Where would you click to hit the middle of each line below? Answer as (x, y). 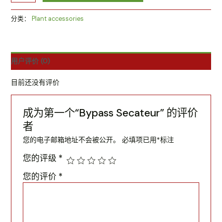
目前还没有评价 (35, 82)
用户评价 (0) (30, 61)
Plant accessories (57, 19)
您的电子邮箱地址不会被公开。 (71, 140)
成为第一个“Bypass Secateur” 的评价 (110, 113)
